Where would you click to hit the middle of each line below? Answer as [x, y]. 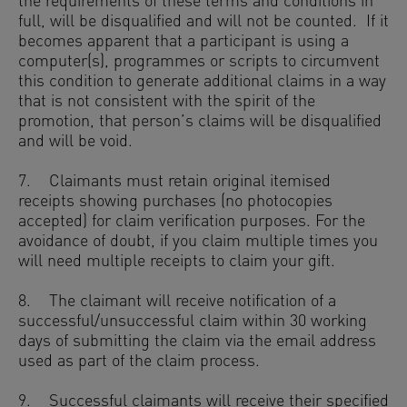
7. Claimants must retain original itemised [174, 182]
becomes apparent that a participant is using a [184, 42]
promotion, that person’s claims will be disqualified [200, 122]
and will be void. [75, 142]
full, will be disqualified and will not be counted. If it [203, 22]
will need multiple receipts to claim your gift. [181, 262]
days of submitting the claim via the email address [197, 342]
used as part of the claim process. [141, 362]
